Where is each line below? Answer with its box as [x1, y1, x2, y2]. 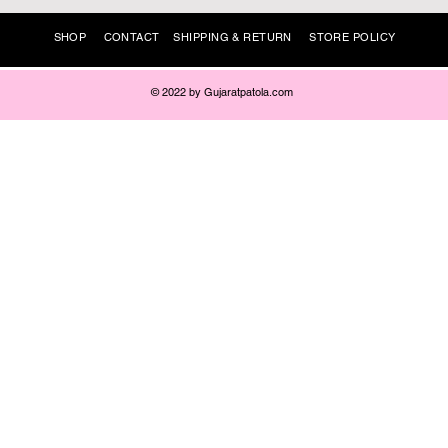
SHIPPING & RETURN [173, 30, 292, 45]
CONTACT [103, 30, 160, 45]
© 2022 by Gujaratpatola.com [150, 85, 293, 100]
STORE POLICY [309, 30, 396, 45]
